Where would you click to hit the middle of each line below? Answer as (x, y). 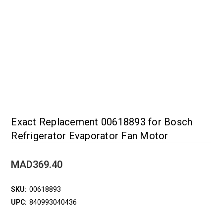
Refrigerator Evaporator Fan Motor (90, 136)
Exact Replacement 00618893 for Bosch (102, 122)
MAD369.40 (37, 165)
